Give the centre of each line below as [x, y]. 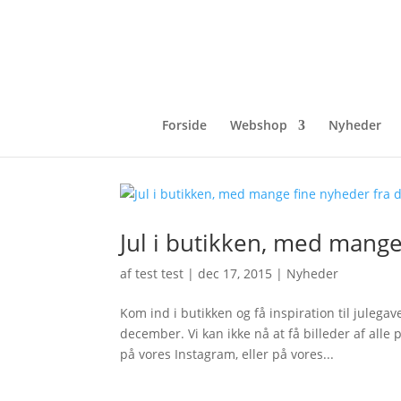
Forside [184, 125]
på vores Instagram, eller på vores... [227, 354]
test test [160, 273]
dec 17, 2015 [235, 273]
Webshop [259, 125]
